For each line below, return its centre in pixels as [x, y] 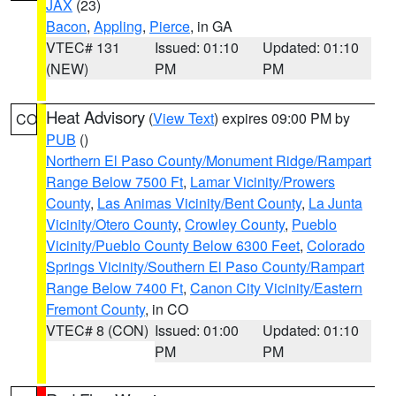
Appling [118, 26]
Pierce [170, 26]
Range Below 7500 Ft [114, 182]
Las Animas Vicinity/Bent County [199, 203]
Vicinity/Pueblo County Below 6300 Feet [173, 245]
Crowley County [235, 224]
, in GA [211, 26]
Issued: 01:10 [196, 47]
